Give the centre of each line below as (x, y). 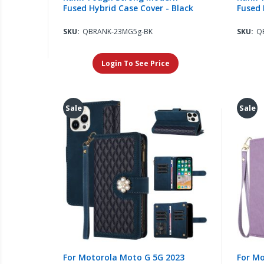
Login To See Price (135, 64)
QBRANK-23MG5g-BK (118, 32)
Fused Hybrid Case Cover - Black (128, 8)
